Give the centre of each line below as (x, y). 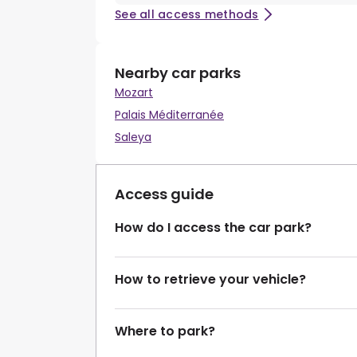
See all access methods (187, 15)
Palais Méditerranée (169, 115)
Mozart (134, 93)
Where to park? (165, 331)
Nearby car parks (178, 73)
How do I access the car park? (213, 228)
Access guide (164, 194)
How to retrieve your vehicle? (210, 280)
